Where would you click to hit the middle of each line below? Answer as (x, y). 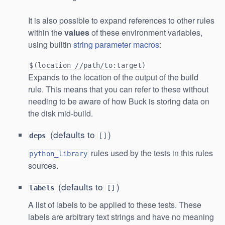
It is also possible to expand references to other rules (121, 21)
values (77, 33)
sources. (43, 165)
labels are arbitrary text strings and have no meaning (121, 217)
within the (46, 33)
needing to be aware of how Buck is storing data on (119, 101)
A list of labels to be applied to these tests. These (115, 205)
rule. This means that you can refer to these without (118, 89)
